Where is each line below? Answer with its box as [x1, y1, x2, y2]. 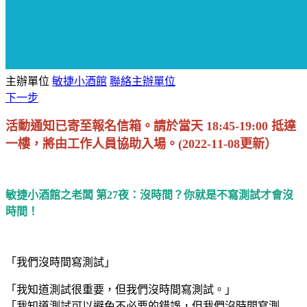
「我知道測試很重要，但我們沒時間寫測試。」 [5, 283, 236, 295]
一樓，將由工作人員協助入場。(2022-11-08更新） [5, 136, 277, 151]
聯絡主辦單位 [110, 75, 175, 87]
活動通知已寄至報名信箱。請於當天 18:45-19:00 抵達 [5, 119, 296, 133]
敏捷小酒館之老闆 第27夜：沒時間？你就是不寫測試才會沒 [5, 188, 293, 201]
